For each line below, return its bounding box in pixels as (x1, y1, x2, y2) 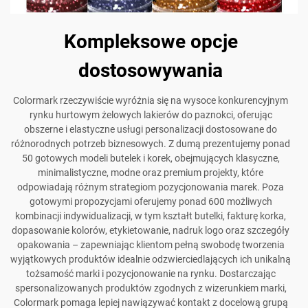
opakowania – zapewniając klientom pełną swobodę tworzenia (16, 239, 285, 251)
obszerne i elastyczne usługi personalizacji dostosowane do (24, 124, 277, 135)
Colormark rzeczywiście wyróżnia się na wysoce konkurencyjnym (13, 95, 288, 107)
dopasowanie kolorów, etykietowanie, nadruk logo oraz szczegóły (12, 225, 289, 236)
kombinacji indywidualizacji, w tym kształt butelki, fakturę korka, (15, 210, 286, 222)
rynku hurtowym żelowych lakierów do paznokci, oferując (29, 109, 272, 121)
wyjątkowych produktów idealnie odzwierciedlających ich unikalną (10, 254, 291, 265)
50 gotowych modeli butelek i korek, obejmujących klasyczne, (21, 153, 280, 164)
